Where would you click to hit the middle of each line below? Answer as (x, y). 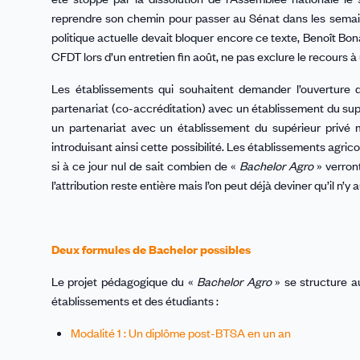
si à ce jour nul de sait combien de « (145, 166)
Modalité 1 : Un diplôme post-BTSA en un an (181, 333)
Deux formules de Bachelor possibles (151, 250)
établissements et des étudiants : (135, 301)
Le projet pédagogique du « (125, 282)
